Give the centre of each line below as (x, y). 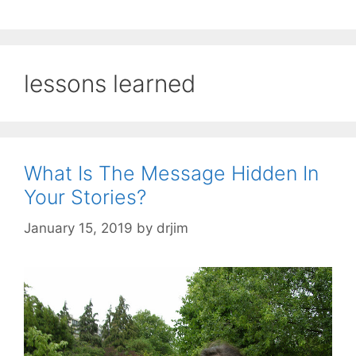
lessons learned (110, 84)
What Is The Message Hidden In (171, 174)
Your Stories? (85, 197)
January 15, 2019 (78, 228)
